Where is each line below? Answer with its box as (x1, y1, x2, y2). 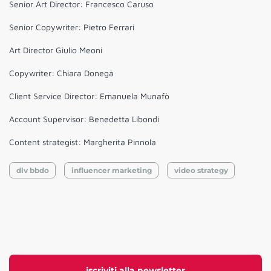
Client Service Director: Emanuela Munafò (9, 91, 169, 102)
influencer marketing (71, 165, 152, 175)
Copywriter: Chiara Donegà (9, 68, 114, 79)
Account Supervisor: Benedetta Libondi (9, 114, 159, 125)
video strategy (174, 165, 228, 175)
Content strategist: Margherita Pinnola (9, 137, 156, 148)
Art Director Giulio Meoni (9, 45, 102, 56)
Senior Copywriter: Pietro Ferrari (9, 22, 134, 33)
